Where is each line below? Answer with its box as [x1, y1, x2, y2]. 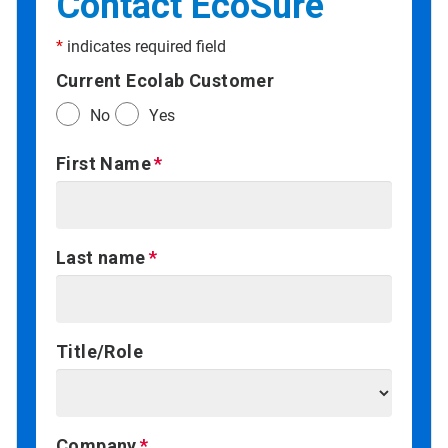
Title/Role [56, 341, 143, 363]
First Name [56, 153, 151, 175]
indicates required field [63, 37, 226, 57]
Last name [56, 247, 146, 269]
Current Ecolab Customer [56, 70, 275, 92]
